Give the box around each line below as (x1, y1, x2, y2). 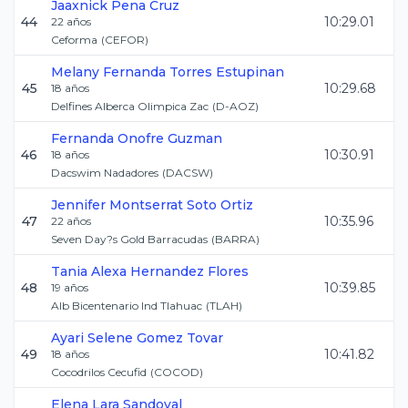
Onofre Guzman (117, 130, 222, 147)
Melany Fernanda (51, 64, 166, 80)
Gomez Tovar (137, 330, 223, 346)
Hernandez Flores (130, 263, 249, 280)
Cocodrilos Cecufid (51, 365, 147, 379)
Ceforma (51, 33, 97, 46)
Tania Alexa (51, 263, 127, 280)
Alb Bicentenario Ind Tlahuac (51, 299, 202, 312)
